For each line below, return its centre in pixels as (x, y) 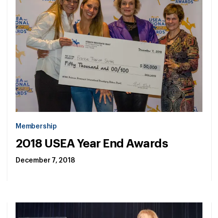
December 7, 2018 (45, 161)
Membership (36, 127)
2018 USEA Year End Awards (92, 144)
